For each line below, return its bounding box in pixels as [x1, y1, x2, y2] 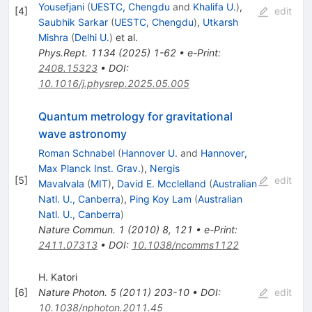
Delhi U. [74, 31, 109, 44]
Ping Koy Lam [129, 193, 192, 205]
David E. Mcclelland [116, 178, 206, 190]
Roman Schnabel [38, 147, 115, 159]
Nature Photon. [38, 286, 107, 299]
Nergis [149, 162, 180, 175]
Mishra [38, 31, 68, 44]
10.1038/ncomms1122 [131, 239, 239, 251]
